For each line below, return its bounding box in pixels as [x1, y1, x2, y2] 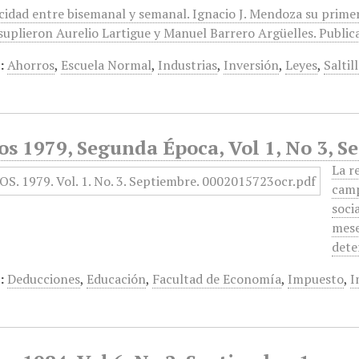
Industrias [158, 56, 218, 74]
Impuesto [288, 270, 345, 288]
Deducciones [7, 270, 81, 288]
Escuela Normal [61, 56, 152, 74]
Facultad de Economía [152, 270, 282, 288]
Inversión [224, 56, 280, 74]
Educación [87, 270, 147, 288]
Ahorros [7, 56, 55, 74]
